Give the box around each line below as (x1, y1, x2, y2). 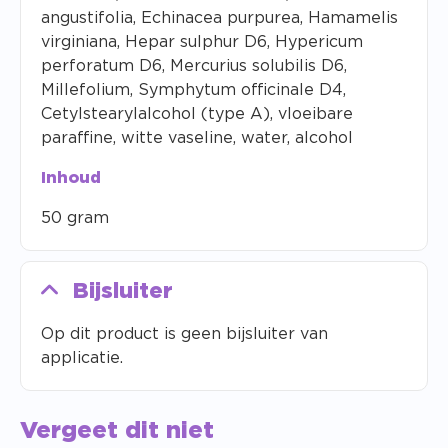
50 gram (41, 210, 109, 227)
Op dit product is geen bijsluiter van (41, 326, 328, 343)
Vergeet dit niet (20, 419, 214, 444)
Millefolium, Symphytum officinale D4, (41, 82, 346, 99)
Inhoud (41, 170, 101, 187)
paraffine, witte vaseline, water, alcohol (41, 130, 353, 147)
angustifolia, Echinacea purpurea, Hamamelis (41, 10, 398, 27)
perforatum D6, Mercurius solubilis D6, (41, 58, 347, 75)
